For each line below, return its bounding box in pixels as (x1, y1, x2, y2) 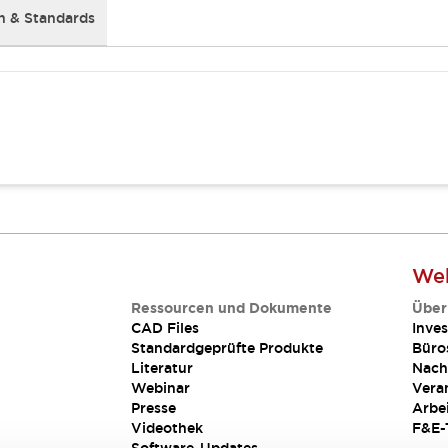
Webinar (131, 379, 191, 397)
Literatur (131, 359, 194, 377)
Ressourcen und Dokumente (131, 299, 333, 317)
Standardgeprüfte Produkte (131, 339, 324, 357)
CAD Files (131, 319, 200, 337)
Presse (131, 399, 177, 417)
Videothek (131, 419, 204, 437)
